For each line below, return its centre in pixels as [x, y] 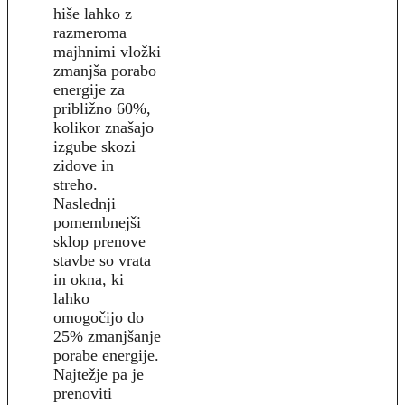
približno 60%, [102, 109]
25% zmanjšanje [107, 337]
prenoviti [83, 394]
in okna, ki [89, 280]
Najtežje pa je [99, 375]
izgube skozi [94, 147]
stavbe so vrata [102, 261]
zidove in [84, 166]
